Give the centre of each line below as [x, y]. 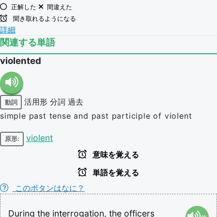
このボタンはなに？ [49, 188]
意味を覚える [115, 155]
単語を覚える [115, 172]
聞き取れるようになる [44, 19]
